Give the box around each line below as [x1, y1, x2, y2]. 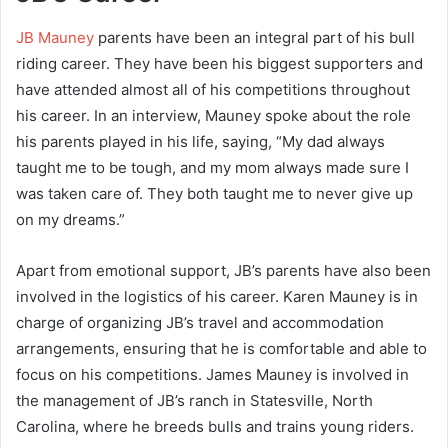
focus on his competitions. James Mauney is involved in [16, 364, 409, 384]
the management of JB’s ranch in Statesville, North [16, 390, 373, 410]
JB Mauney [16, 27, 94, 47]
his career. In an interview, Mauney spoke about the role [16, 105, 411, 125]
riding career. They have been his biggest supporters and [16, 53, 423, 73]
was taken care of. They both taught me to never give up [16, 183, 413, 203]
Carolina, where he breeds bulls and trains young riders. [16, 416, 414, 436]
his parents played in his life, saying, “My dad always [16, 131, 385, 151]
